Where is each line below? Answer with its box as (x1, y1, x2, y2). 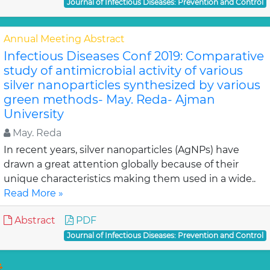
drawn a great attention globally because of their (4, 159, 239, 170)
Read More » (4, 187, 63, 199)
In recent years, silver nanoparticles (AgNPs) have (4, 144, 239, 155)
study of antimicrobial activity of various (4, 63, 243, 78)
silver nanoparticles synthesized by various (4, 78, 260, 92)
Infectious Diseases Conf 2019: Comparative (4, 49, 264, 63)
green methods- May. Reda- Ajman (4, 92, 215, 107)
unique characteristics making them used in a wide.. (4, 173, 256, 184)
